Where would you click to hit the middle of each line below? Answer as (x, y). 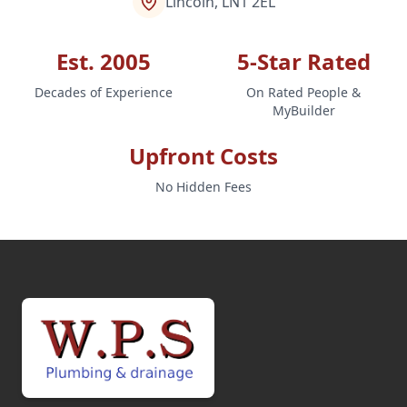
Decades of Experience (104, 92)
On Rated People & (303, 92)
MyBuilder (303, 110)
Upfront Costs (203, 155)
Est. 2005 (104, 61)
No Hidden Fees (203, 186)
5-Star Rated (303, 61)
